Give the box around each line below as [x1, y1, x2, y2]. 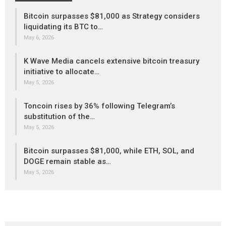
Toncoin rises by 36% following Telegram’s [24, 101, 175, 111]
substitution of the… [24, 112, 95, 122]
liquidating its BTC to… [24, 22, 103, 32]
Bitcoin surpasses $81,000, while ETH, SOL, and [24, 146, 194, 156]
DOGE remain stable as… [24, 157, 111, 166]
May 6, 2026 [24, 34, 54, 41]
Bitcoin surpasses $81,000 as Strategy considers [24, 12, 200, 21]
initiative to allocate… [24, 67, 99, 77]
